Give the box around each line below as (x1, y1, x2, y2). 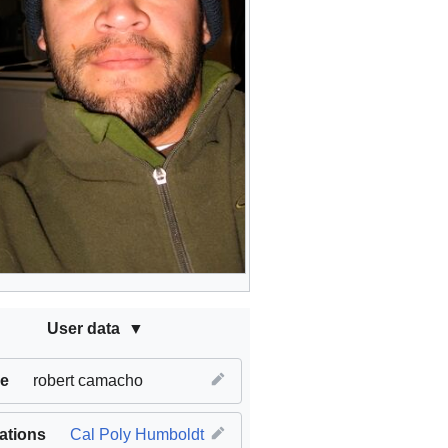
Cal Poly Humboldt (70, 426, 204, 444)
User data (46, 320, 120, 338)
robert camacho (33, 372, 143, 390)
